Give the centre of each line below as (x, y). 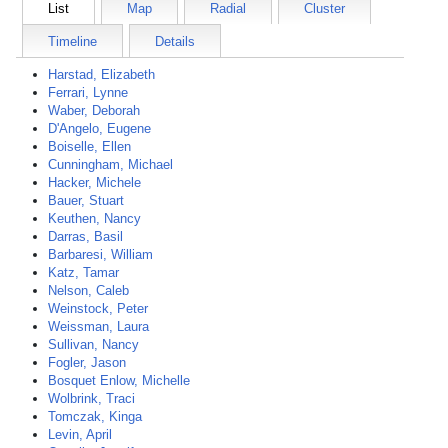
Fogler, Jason (87, 362)
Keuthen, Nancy (94, 218)
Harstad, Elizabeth (101, 74)
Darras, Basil (85, 236)
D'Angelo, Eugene (99, 128)
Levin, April (80, 434)
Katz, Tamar (83, 272)
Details (175, 41)
